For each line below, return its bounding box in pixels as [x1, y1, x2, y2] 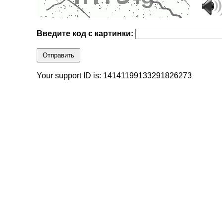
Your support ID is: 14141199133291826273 [37, 71, 192, 80]
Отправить [43, 52, 75, 59]
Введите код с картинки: [37, 29, 136, 38]
